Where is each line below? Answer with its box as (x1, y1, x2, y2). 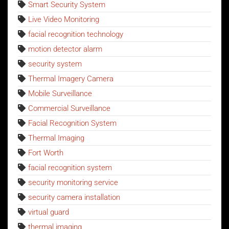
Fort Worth (28, 148, 63, 157)
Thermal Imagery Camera (28, 74, 113, 83)
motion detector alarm (28, 44, 102, 54)
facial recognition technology (28, 29, 123, 39)
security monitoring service (28, 177, 118, 187)
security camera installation (28, 192, 120, 202)
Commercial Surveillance (28, 103, 110, 113)
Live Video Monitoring (28, 14, 99, 24)
